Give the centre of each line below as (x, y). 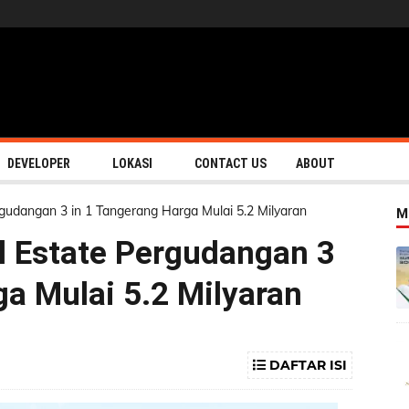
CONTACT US (231, 163)
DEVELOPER (39, 163)
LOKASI (132, 163)
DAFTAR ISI (306, 365)
